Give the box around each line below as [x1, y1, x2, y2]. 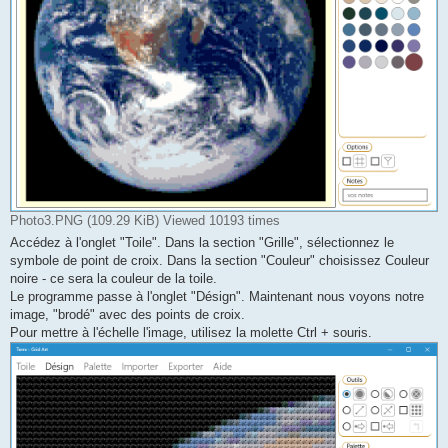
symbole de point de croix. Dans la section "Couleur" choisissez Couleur [10, 252, 429, 268]
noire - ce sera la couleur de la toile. [10, 270, 217, 286]
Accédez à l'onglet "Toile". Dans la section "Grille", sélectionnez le [10, 234, 394, 250]
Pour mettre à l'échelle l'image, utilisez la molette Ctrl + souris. [10, 324, 372, 340]
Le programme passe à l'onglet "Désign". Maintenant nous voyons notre [10, 288, 424, 304]
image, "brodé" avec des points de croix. [10, 306, 245, 322]
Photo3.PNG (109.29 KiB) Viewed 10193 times [10, 212, 280, 228]
